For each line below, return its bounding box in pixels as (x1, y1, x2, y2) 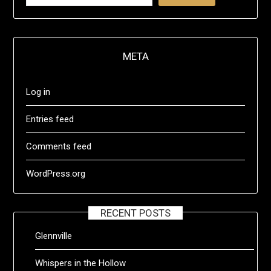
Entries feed (26, 113, 74, 125)
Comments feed (26, 140, 92, 152)
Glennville (35, 230, 73, 241)
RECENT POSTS (100, 206, 171, 219)
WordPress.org (26, 168, 86, 179)
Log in (26, 86, 51, 97)
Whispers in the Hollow (35, 257, 126, 269)
